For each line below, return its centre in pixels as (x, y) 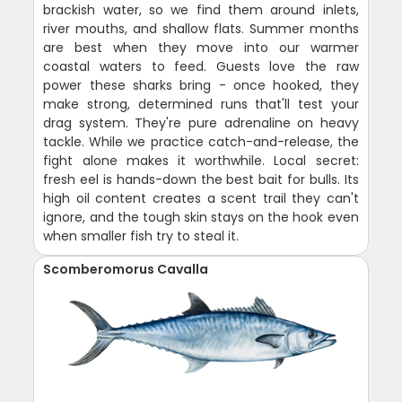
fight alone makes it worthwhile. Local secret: (201, 161)
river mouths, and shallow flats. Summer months (201, 29)
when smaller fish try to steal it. (141, 236)
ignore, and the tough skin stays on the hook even (201, 218)
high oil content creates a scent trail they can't (201, 199)
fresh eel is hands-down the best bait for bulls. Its (201, 180)
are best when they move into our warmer (201, 48)
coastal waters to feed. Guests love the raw (201, 67)
